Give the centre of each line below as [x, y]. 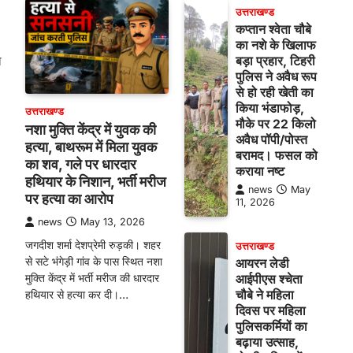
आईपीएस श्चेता [269, 279]
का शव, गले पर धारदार [81, 165]
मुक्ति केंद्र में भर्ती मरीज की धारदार [92, 278]
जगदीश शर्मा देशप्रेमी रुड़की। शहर [93, 245]
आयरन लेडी [262, 263]
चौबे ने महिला [264, 295]
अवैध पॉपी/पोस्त [271, 139]
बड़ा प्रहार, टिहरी [275, 61]
